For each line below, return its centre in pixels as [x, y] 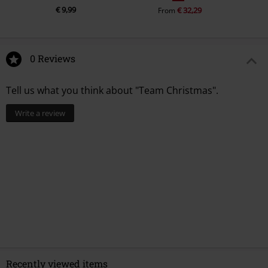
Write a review [40, 113]
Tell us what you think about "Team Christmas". [112, 90]
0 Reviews [53, 58]
